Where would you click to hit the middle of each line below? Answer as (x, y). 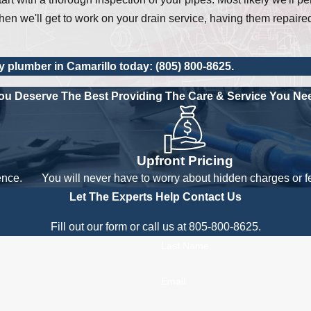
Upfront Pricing (185, 161)
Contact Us (212, 197)
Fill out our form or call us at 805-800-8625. (155, 226)
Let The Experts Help (126, 197)
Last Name (185, 245)
